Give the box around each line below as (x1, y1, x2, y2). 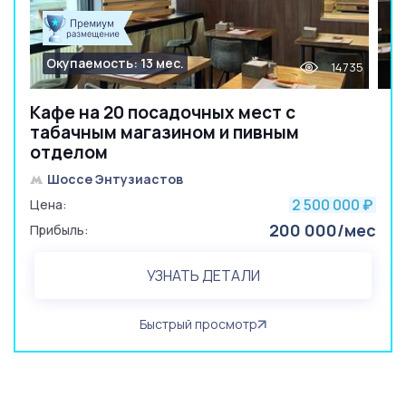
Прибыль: (30, 221, 89, 238)
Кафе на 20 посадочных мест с (30, 101, 295, 124)
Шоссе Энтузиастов (47, 170, 183, 188)
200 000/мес (269, 219, 376, 241)
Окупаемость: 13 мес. (46, 54, 184, 72)
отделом (30, 140, 108, 164)
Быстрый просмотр (140, 315, 257, 333)
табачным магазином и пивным (30, 121, 299, 144)
